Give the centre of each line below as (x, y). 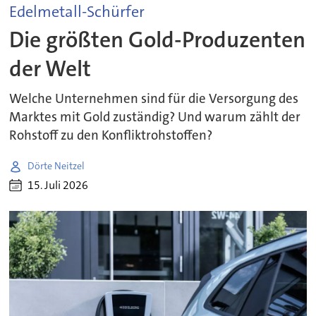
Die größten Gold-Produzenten (158, 40)
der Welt (50, 69)
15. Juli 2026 (58, 186)
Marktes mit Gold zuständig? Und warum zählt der (155, 117)
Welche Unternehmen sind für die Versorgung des (154, 98)
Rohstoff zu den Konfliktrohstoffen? (111, 135)
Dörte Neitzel (56, 166)
